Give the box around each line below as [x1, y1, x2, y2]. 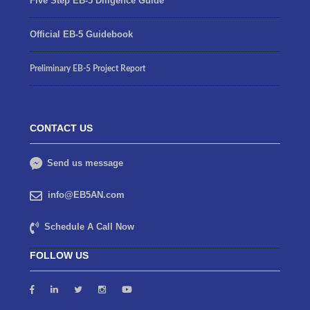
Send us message [44, 157, 123, 168]
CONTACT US [29, 122, 93, 134]
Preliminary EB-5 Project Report [29, 64, 145, 73]
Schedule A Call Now [44, 221, 134, 232]
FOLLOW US [29, 249, 89, 261]
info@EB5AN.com [47, 189, 125, 200]
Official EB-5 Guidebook [29, 29, 133, 40]
